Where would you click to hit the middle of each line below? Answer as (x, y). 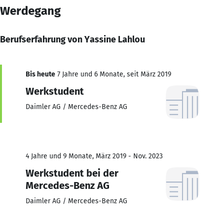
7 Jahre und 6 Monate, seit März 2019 (113, 74)
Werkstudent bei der (72, 173)
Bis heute (40, 74)
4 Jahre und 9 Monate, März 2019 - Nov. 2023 (94, 156)
